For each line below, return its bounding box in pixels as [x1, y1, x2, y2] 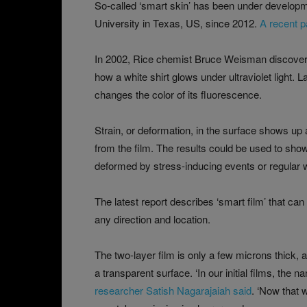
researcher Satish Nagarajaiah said [95, 282, 251, 297]
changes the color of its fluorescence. [95, 86, 262, 101]
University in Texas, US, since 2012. [95, 15, 260, 30]
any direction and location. [95, 211, 210, 226]
